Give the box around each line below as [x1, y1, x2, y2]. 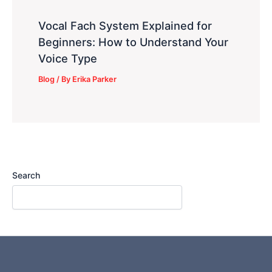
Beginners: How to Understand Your [38, 35, 229, 49]
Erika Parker [72, 75, 117, 84]
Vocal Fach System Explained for [38, 19, 212, 33]
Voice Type [38, 52, 98, 66]
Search [12, 169, 40, 180]
